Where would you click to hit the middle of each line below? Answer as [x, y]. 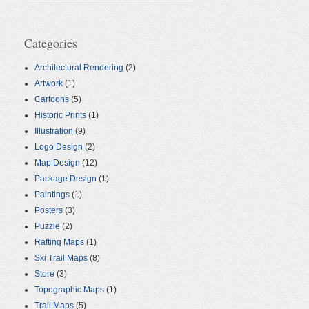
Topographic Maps [69, 290]
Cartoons [52, 100]
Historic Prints [60, 116]
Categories [51, 43]
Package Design [66, 179]
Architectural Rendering [79, 68]
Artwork [49, 84]
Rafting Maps [59, 242]
